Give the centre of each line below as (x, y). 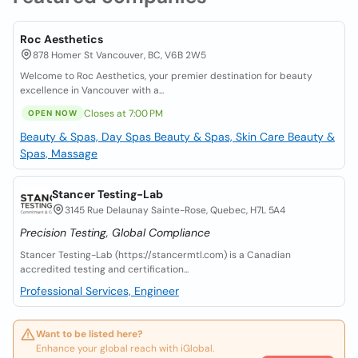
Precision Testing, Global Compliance (115, 233)
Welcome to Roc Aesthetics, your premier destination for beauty (166, 76)
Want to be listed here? (89, 334)
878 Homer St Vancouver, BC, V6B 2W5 (119, 55)
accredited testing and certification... (104, 269)
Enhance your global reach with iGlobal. (125, 348)
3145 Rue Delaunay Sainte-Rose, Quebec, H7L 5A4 (175, 210)
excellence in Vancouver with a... (92, 90)
